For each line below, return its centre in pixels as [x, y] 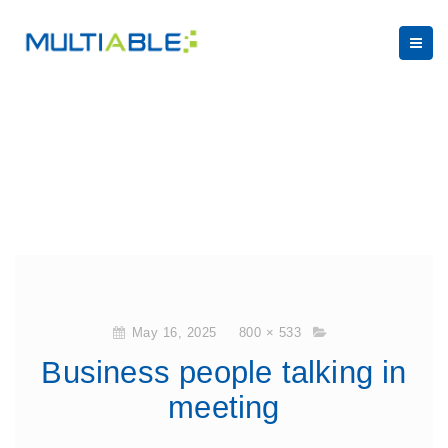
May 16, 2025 [174, 332]
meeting [224, 407]
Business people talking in [224, 372]
